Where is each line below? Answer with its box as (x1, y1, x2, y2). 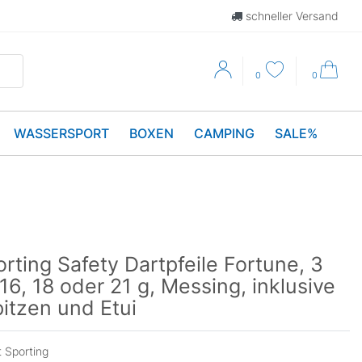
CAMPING (194, 124, 255, 141)
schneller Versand (242, 9, 339, 23)
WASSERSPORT (14, 124, 109, 141)
